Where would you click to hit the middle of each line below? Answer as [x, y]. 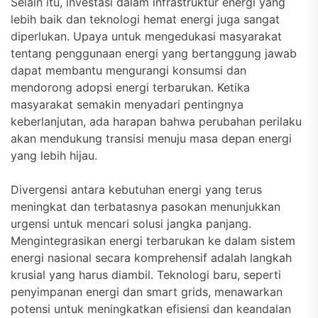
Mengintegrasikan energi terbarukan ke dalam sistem [153, 241]
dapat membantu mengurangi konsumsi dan [128, 70]
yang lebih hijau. [54, 155]
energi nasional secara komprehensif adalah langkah [151, 258]
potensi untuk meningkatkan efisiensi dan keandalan [151, 309]
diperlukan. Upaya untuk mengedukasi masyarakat [146, 36]
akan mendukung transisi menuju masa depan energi [151, 138]
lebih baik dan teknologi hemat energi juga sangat [145, 19]
